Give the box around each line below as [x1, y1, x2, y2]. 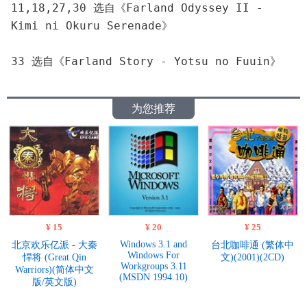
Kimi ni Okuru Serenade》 [11, 19, 173, 32]
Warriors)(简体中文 [14, 264, 94, 275]
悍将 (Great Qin [22, 251, 86, 262]
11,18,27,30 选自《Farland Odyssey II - [11, 1, 263, 14]
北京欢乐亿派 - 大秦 [11, 239, 97, 250]
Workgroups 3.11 [120, 260, 187, 271]
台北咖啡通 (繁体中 [211, 239, 295, 250]
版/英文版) [32, 276, 77, 287]
